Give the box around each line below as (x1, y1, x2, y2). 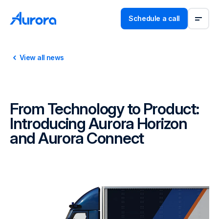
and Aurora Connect (10, 129, 144, 148)
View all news (20, 53, 64, 62)
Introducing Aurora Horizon (10, 114, 187, 133)
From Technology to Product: (10, 99, 199, 118)
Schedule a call (129, 14, 180, 22)
